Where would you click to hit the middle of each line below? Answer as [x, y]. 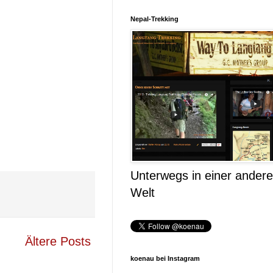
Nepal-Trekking [154, 19]
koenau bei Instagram [165, 258]
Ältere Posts [58, 241]
